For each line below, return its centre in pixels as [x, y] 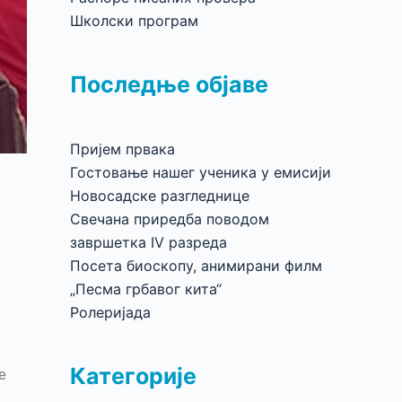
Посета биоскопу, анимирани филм [197, 266]
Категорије [134, 376]
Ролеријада [111, 312]
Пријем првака [123, 149]
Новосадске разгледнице [160, 196]
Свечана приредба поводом [170, 219]
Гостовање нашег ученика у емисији [201, 172]
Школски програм [135, 21]
